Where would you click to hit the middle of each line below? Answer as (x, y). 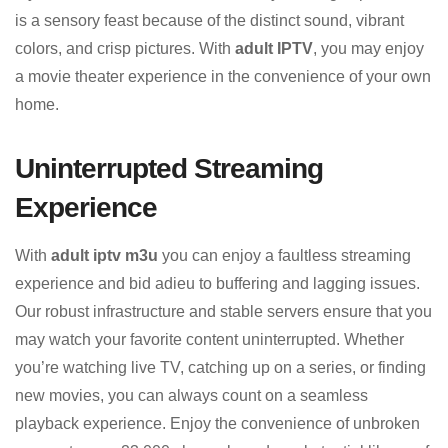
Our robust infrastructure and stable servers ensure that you (223, 311)
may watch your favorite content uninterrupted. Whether (209, 339)
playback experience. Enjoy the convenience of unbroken (217, 423)
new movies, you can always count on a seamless (191, 395)
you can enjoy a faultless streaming (284, 255)
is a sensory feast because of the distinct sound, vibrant (209, 20)
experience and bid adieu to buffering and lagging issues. (217, 283)
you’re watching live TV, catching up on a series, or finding (220, 367)
